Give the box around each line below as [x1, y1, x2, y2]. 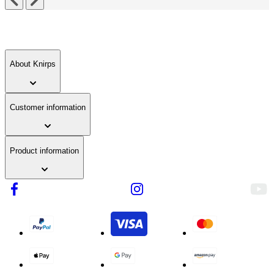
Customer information [10, 103, 86, 113]
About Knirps [10, 59, 56, 69]
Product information [10, 146, 79, 155]
